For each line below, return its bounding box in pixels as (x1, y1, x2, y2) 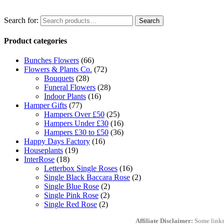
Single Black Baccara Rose (44, 173, 130, 182)
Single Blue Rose (44, 182, 99, 191)
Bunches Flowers (24, 56, 79, 65)
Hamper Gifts (24, 101, 67, 110)
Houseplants (24, 146, 63, 155)
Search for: (4, 15, 38, 24)
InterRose (24, 155, 54, 164)
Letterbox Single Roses (44, 164, 117, 173)
